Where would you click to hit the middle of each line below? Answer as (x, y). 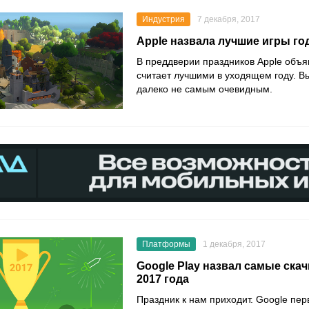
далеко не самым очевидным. (205, 89)
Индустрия (163, 19)
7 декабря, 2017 (229, 19)
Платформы (166, 245)
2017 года (163, 279)
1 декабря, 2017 (234, 245)
